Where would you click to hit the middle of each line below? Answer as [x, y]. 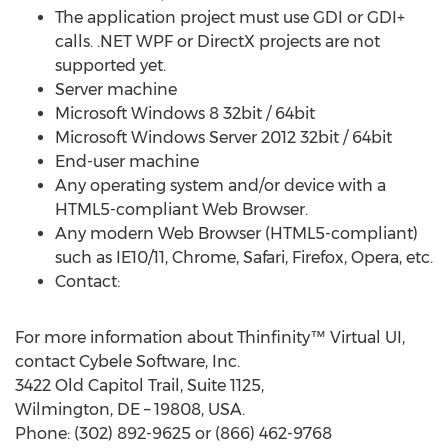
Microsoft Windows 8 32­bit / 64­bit [185, 113]
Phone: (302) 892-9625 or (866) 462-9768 [173, 433]
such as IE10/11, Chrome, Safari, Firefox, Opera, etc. [244, 257]
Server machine [116, 89]
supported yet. [110, 65]
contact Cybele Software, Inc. [127, 361]
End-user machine [127, 161]
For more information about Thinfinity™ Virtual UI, [210, 337]
